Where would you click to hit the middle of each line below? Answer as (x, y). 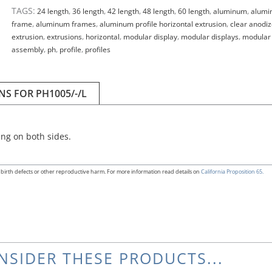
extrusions (64, 37)
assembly (27, 50)
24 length (53, 12)
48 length (158, 12)
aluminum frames (66, 24)
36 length (88, 12)
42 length (123, 12)
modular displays (209, 37)
